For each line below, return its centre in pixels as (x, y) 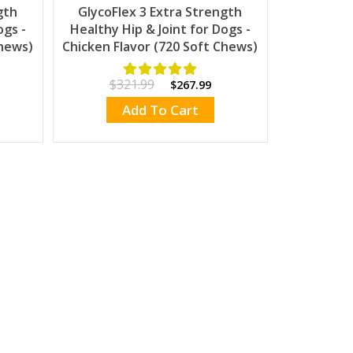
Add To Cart (160, 110)
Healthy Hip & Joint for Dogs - (160, 30)
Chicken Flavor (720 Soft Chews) (160, 47)
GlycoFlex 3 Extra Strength (160, 12)
